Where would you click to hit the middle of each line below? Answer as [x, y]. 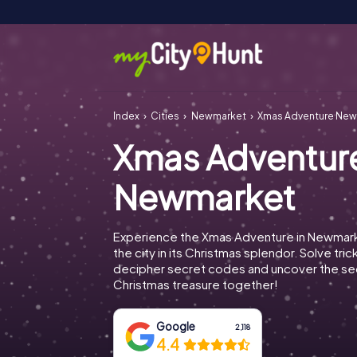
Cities [165, 116]
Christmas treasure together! [196, 284]
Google [176, 326]
